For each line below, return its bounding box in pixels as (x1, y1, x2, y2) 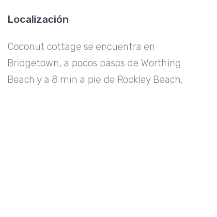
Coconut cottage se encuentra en (7, 40, 155, 52)
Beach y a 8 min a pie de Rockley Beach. (7, 73, 183, 85)
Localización (7, 13, 69, 25)
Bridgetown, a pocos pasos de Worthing (7, 57, 181, 69)
